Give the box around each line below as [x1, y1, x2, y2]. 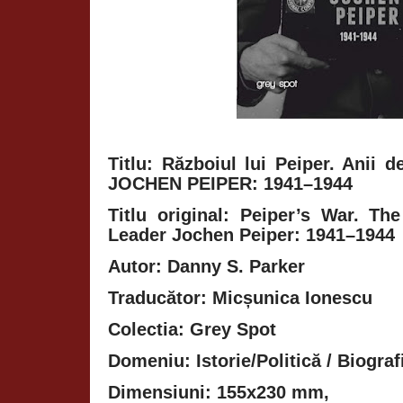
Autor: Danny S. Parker [108, 255, 305, 276]
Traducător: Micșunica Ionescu [108, 287, 372, 308]
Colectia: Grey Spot [108, 318, 276, 339]
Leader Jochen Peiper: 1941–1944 [108, 224, 395, 245]
